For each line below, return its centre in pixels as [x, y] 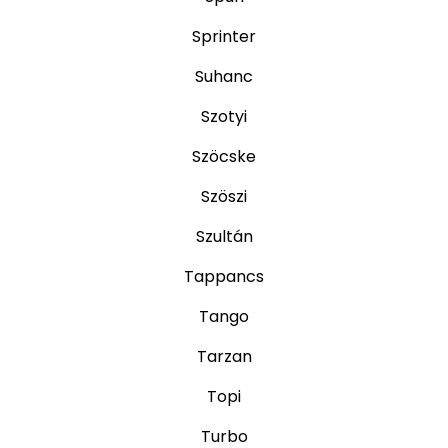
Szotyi [224, 117]
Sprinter [224, 37]
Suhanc [224, 77]
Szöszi [224, 197]
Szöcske [224, 157]
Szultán [224, 237]
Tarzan [224, 357]
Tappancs [224, 277]
